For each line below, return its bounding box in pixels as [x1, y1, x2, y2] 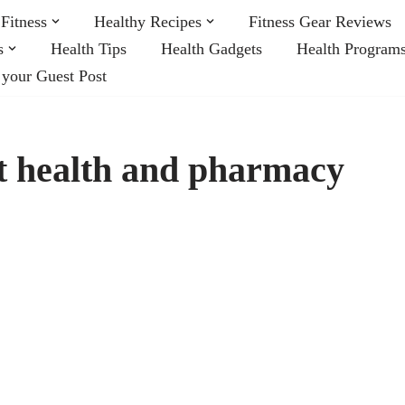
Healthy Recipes [94, 12, 202, 31]
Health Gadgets [161, 39, 262, 58]
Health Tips [51, 39, 127, 58]
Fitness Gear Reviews [249, 12, 391, 31]
